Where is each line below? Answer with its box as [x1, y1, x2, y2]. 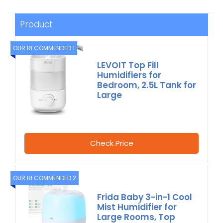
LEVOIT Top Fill [97, 59, 159, 72]
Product [20, 18, 53, 31]
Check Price [90, 138, 133, 149]
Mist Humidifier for [97, 201, 177, 214]
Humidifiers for [97, 69, 162, 82]
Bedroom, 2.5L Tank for [97, 79, 197, 92]
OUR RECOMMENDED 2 [13, 174, 76, 183]
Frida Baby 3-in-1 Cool [97, 191, 193, 204]
